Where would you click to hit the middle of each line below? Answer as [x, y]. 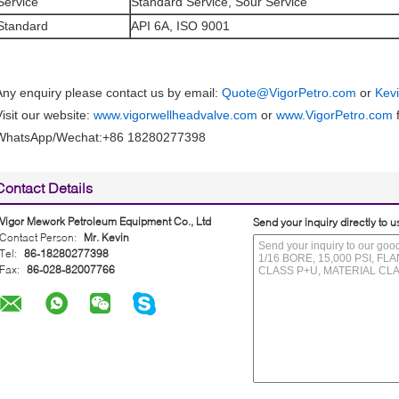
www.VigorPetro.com [334, 114]
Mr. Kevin [106, 237]
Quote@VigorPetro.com [289, 92]
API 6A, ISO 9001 [180, 25]
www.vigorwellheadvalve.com [175, 114]
